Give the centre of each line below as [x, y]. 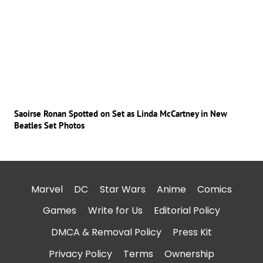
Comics [214, 189]
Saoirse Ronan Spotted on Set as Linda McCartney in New [121, 113]
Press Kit [193, 232]
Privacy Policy [80, 254]
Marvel [47, 189]
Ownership [190, 254]
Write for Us [115, 211]
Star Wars [122, 189]
